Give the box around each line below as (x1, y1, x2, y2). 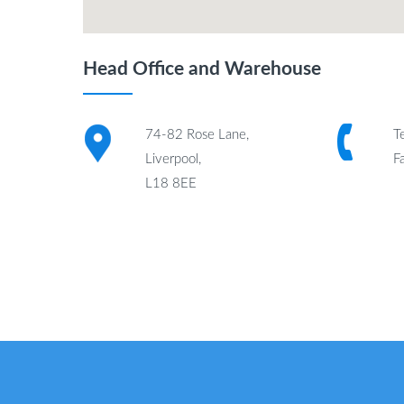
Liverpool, (144, 151, 201, 166)
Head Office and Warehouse (83, 59, 321, 78)
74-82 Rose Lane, (144, 127, 249, 142)
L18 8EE (144, 176, 197, 190)
